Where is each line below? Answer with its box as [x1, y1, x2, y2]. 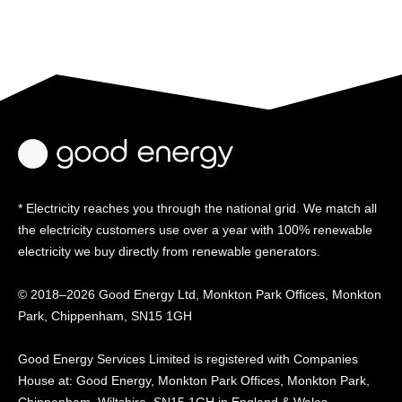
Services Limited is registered [97, 352, 267, 367]
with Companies [267, 352, 358, 367]
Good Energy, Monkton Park [76, 373, 240, 389]
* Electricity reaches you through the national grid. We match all [18, 201, 377, 216]
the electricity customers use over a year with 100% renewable [18, 223, 372, 238]
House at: [18, 373, 73, 389]
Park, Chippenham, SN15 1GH [18, 309, 192, 324]
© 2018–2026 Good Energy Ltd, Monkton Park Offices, [18, 287, 328, 302]
